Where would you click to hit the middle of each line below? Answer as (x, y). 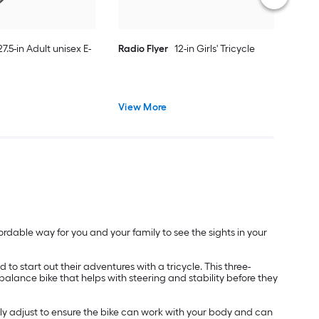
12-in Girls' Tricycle (215, 49)
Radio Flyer (143, 49)
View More (143, 108)
